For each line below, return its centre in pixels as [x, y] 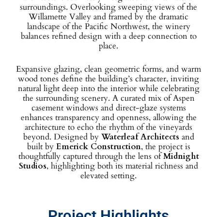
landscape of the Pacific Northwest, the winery [108, 27]
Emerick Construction [98, 147]
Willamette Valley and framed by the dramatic [108, 17]
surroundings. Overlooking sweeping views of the [108, 7]
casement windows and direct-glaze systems [108, 108]
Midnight [181, 156]
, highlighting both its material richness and [122, 166]
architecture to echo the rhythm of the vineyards [108, 127]
